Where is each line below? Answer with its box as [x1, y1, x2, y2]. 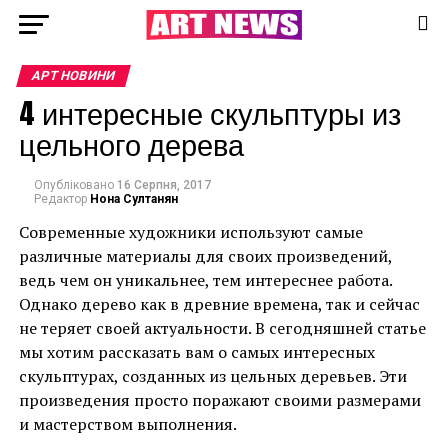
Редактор [33, 192, 87, 206]
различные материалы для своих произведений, [18, 245, 392, 267]
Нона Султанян [89, 192, 178, 206]
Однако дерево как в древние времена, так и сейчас [18, 293, 420, 315]
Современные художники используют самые [18, 221, 363, 243]
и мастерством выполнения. [18, 413, 237, 435]
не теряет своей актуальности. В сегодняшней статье [18, 317, 426, 339]
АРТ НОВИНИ [29, 68, 117, 83]
